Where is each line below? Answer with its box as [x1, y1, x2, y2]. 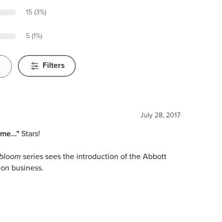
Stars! [19, 129, 41, 138]
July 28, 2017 [140, 112, 180, 119]
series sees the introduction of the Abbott [21, 152, 167, 161]
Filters [42, 61, 65, 70]
